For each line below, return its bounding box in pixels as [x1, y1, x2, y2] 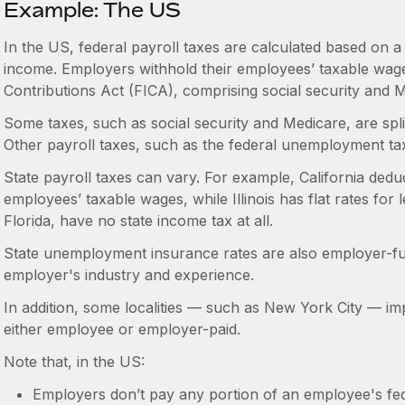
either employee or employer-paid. [3, 320, 240, 338]
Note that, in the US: [3, 353, 145, 371]
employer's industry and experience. [3, 266, 254, 284]
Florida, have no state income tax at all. [3, 212, 278, 230]
